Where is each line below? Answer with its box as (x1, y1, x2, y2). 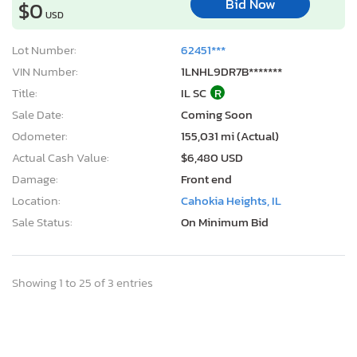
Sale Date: (12, 104, 64, 124)
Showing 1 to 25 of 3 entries (12, 273, 153, 292)
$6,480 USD (181, 147, 243, 167)
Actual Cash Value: (12, 147, 109, 167)
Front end (181, 169, 232, 188)
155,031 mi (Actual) (181, 126, 279, 145)
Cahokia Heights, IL (181, 190, 281, 210)
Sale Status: (12, 212, 73, 231)
